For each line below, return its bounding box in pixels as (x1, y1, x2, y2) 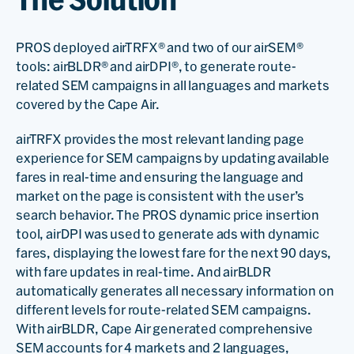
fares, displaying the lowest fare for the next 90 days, (16, 245, 332, 260)
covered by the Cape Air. (16, 96, 160, 111)
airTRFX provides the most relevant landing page (16, 131, 304, 146)
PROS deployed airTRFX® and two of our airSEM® (16, 40, 303, 55)
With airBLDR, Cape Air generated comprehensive (16, 321, 313, 336)
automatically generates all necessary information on (16, 283, 334, 298)
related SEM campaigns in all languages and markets (16, 77, 330, 92)
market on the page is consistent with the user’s (16, 188, 305, 203)
